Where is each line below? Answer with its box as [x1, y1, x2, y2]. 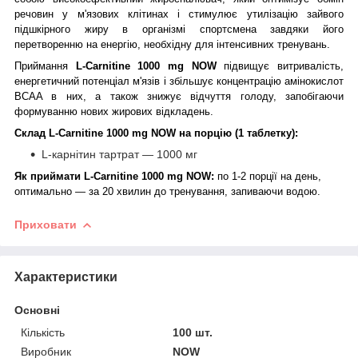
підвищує [224, 59, 278, 72]
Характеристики [14, 269, 117, 284]
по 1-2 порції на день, [217, 169, 321, 182]
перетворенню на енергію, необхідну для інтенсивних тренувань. [14, 38, 330, 50]
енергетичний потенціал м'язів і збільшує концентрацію [14, 74, 284, 87]
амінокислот [284, 74, 344, 87]
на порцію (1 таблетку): [176, 126, 298, 139]
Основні [14, 303, 60, 316]
